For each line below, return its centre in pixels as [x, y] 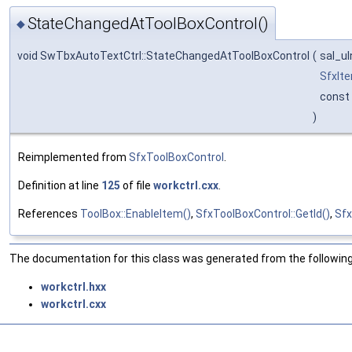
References [49, 213]
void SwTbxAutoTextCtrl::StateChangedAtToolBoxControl [163, 55]
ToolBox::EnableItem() [136, 213]
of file [137, 185]
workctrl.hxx [73, 286]
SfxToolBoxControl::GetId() [263, 213]
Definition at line [60, 185]
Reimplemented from [73, 157]
